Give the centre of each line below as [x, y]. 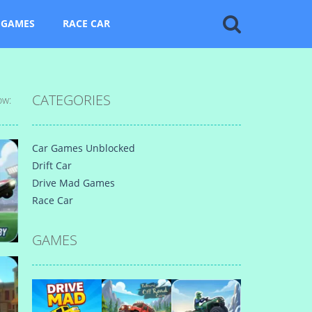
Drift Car [52, 165]
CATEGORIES [71, 100]
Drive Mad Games [73, 182]
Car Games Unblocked [84, 148]
